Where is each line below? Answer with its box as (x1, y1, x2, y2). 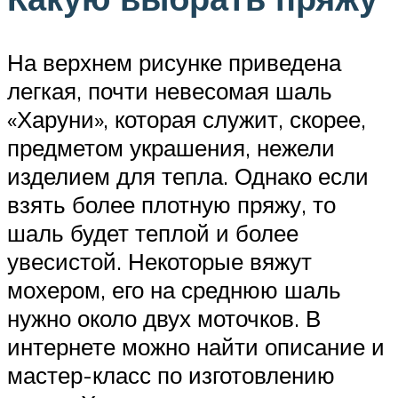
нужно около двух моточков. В (7, 304, 321, 332)
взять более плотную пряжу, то (7, 190, 336, 219)
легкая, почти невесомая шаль (7, 76, 332, 105)
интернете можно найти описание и (7, 332, 385, 361)
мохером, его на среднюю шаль (7, 275, 341, 304)
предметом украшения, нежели (7, 133, 335, 162)
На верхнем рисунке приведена (7, 48, 341, 76)
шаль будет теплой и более (7, 219, 298, 247)
